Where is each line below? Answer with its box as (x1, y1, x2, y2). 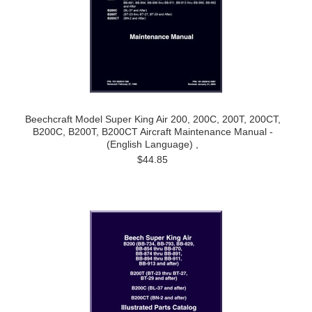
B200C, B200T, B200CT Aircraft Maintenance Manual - (32, 126, 273, 137)
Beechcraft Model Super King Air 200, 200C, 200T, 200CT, (24, 114, 281, 125)
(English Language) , (107, 139, 198, 150)
